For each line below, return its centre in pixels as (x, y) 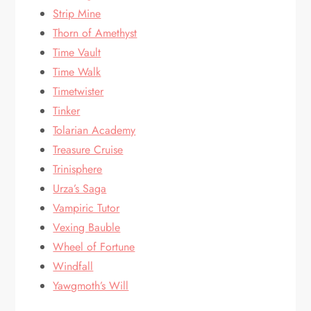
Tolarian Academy (94, 130)
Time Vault (77, 52)
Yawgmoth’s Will (91, 286)
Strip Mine (77, 14)
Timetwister (78, 91)
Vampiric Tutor (86, 208)
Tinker (67, 111)
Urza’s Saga (80, 188)
